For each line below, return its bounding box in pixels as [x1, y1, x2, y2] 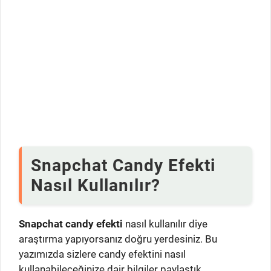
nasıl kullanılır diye [123, 218, 207, 230]
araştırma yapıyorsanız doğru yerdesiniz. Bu [19, 233, 217, 246]
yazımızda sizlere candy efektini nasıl [19, 248, 186, 261]
